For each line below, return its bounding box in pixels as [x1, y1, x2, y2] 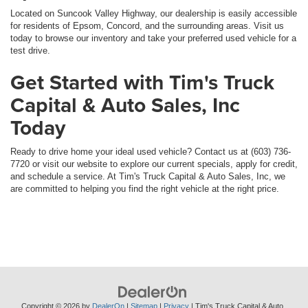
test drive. [10, 45, 50, 56]
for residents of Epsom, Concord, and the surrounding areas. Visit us [10, 21, 284, 32]
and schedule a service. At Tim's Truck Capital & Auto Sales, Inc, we [10, 171, 285, 182]
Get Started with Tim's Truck [10, 67, 274, 98]
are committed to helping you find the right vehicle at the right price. [10, 184, 279, 195]
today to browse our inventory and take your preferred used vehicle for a [10, 33, 296, 44]
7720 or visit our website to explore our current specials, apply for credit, [10, 159, 298, 170]
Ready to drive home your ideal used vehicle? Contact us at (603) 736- [10, 146, 291, 157]
